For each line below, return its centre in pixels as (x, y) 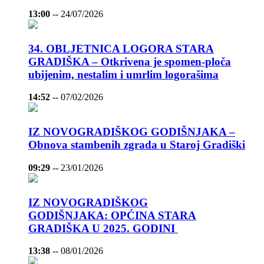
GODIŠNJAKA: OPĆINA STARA (112, 215)
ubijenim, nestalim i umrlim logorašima (123, 74)
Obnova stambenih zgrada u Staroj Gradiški (137, 145)
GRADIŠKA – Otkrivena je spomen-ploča (130, 61)
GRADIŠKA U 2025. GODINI (103, 228)
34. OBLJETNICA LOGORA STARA (121, 48)
